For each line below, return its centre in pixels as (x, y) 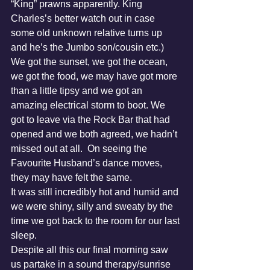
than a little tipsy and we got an (78, 91)
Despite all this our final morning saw (91, 250)
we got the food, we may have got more (95, 76)
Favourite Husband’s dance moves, (88, 163)
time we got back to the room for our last (96, 221)
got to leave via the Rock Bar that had (92, 120)
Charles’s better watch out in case (84, 18)
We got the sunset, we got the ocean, (90, 62)
